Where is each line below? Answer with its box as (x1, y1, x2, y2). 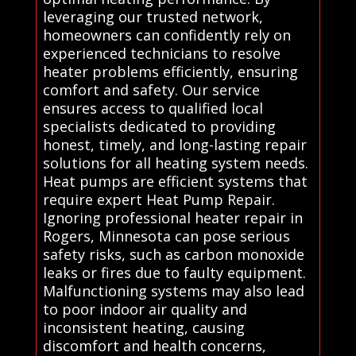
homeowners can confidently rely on (42, 25, 291, 45)
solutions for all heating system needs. (42, 153, 308, 173)
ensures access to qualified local (42, 99, 263, 118)
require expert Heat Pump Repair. (42, 190, 275, 210)
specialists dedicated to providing (42, 117, 276, 137)
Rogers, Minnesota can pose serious (42, 226, 290, 246)
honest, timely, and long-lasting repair (42, 135, 307, 155)
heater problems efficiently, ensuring (42, 62, 298, 82)
